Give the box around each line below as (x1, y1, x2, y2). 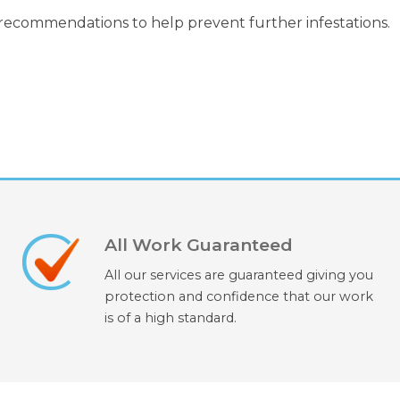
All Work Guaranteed (104, 234, 293, 256)
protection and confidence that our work (104, 288, 373, 305)
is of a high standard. (104, 310, 237, 327)
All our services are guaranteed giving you (104, 267, 373, 284)
